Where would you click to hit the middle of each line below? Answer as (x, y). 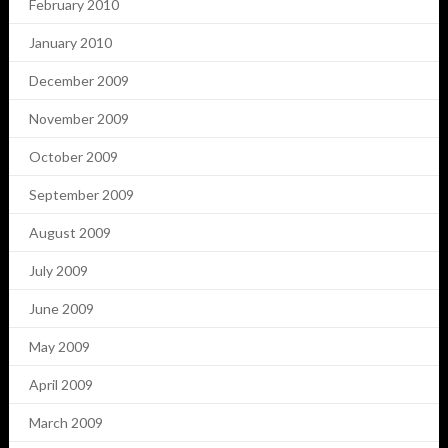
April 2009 (60, 385)
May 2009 (59, 347)
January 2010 (70, 43)
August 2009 (69, 233)
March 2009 (65, 423)
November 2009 (78, 119)
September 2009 (81, 195)
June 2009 (61, 309)
